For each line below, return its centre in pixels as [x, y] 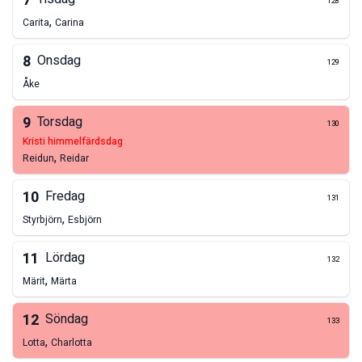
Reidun [38, 159]
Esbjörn [85, 220]
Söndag [67, 320]
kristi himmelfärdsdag [76, 142]
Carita [36, 23]
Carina [69, 23]
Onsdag [59, 61]
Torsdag [60, 122]
